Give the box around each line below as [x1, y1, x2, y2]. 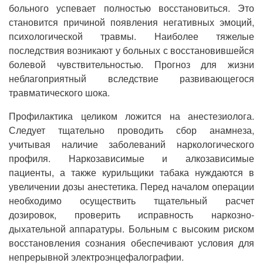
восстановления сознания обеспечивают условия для [9, 236, 254, 249]
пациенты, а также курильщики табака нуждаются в [9, 166, 254, 179]
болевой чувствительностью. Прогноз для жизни [9, 58, 254, 71]
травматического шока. [9, 86, 110, 99]
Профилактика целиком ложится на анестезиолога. [9, 109, 254, 123]
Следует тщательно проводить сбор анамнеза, [9, 123, 254, 137]
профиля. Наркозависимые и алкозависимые [9, 151, 254, 165]
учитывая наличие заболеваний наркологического [9, 137, 254, 151]
